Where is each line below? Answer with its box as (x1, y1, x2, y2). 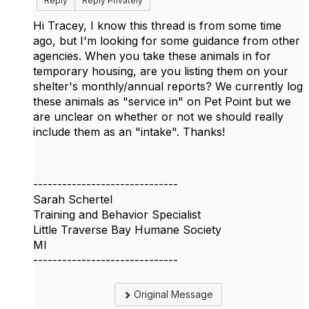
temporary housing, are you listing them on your (33, 64, 288, 78)
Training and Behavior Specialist (33, 208, 201, 221)
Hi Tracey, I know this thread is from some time (33, 19, 281, 32)
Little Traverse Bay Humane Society (33, 223, 221, 237)
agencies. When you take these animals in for (33, 49, 271, 63)
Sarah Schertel (33, 192, 112, 206)
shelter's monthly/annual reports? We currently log (33, 79, 303, 93)
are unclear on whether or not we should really (33, 110, 283, 123)
